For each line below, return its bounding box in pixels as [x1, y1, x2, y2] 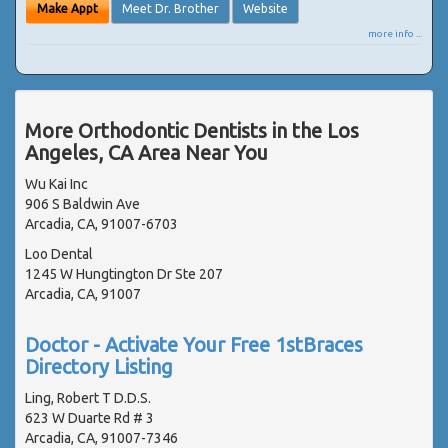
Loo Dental [25, 246, 93, 263]
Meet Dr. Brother [122, 2, 219, 16]
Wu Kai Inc [25, 176, 88, 193]
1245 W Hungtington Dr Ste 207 [25, 266, 223, 283]
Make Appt [37, 2, 98, 16]
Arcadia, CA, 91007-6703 [25, 216, 178, 233]
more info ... [368, 28, 422, 40]
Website [243, 2, 288, 16]
